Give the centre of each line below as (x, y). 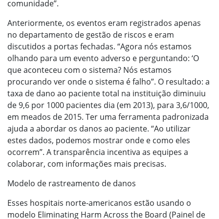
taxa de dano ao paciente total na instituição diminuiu (107, 93)
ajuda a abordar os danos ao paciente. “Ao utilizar (99, 129)
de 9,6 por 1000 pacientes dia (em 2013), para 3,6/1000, (108, 105)
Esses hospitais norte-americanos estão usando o (99, 203)
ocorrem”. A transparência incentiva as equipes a (98, 152)
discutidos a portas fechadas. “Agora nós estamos (99, 46)
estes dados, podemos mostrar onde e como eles (99, 140)
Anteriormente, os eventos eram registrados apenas (104, 23)
